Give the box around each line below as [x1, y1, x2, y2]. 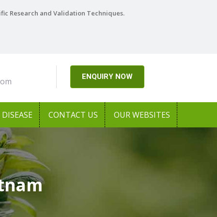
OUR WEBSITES [114, 109, 170, 120]
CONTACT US [48, 109, 98, 120]
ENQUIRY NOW [81, 72, 133, 81]
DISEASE [2, 109, 32, 120]
